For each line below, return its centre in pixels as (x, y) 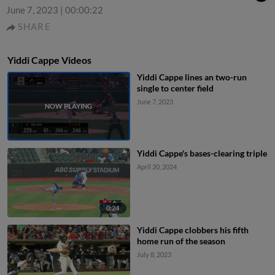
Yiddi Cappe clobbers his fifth (192, 230)
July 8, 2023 (154, 254)
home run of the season (181, 241)
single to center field (175, 88)
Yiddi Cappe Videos (49, 60)
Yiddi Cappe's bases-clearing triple (202, 153)
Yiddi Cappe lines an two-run (192, 77)
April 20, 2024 (157, 167)
